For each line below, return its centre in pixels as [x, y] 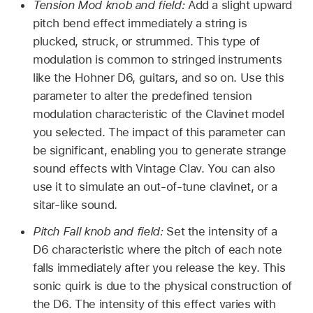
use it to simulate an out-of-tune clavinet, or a [155, 186]
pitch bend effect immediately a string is [140, 23]
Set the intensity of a [222, 232]
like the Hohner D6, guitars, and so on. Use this [158, 77]
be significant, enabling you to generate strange [159, 150]
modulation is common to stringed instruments [157, 59]
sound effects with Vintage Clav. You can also [154, 168]
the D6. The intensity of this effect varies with [154, 304]
